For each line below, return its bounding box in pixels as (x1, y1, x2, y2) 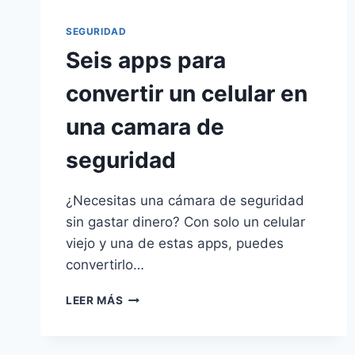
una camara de (66, 113, 224, 141)
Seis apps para (66, 47, 226, 74)
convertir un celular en (66, 80, 307, 108)
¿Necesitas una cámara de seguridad (66, 193, 304, 209)
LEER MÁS (66, 294, 124, 307)
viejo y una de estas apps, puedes (66, 235, 284, 252)
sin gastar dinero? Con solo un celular (66, 214, 305, 231)
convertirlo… (66, 257, 144, 273)
